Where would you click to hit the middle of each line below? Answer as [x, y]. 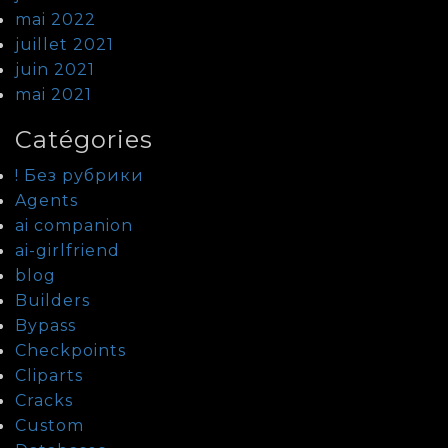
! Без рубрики [79, 175]
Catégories [84, 139]
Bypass [45, 325]
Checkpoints [70, 350]
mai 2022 [55, 19]
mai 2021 [53, 94]
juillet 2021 [64, 44]
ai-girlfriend [67, 250]
